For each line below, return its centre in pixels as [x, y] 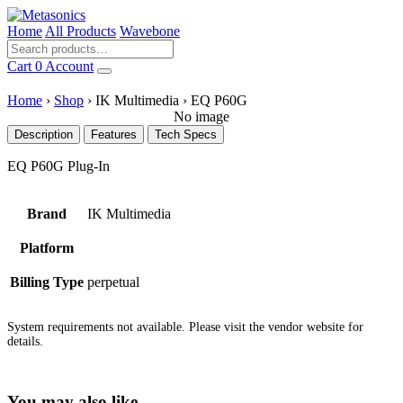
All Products [81, 31]
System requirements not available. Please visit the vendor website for [185, 327]
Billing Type [47, 282]
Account [69, 66]
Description [44, 134]
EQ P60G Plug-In [58, 166]
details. [25, 341]
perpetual [113, 282]
